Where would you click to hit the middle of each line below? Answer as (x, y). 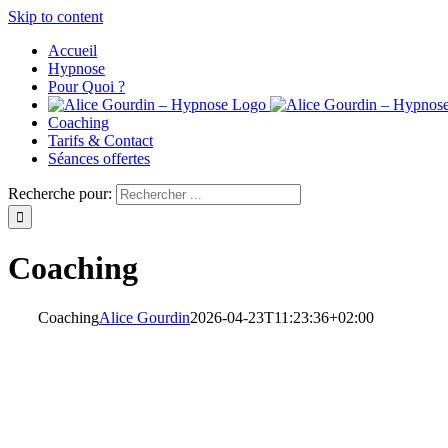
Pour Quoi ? (86, 86)
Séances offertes (99, 158)
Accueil (72, 50)
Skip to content (55, 16)
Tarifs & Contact (100, 140)
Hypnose (76, 68)
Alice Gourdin (144, 317)
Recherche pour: (60, 193)
